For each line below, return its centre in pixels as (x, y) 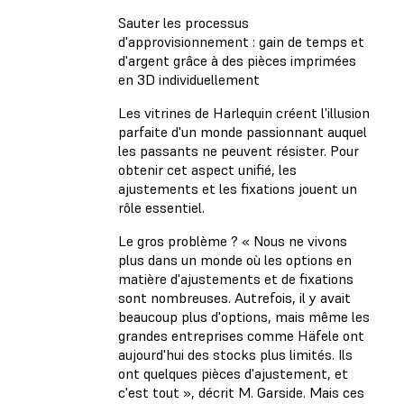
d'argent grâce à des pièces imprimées (237, 60)
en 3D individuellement (189, 79)
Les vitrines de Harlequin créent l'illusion (244, 112)
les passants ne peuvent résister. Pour (239, 150)
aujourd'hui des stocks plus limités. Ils (235, 354)
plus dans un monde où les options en (235, 259)
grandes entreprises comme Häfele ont (241, 335)
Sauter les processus (184, 22)
